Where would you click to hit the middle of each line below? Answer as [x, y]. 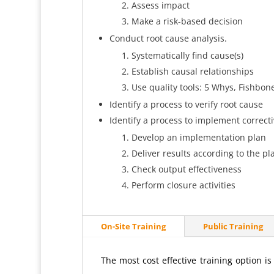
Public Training [233, 227]
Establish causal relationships [192, 71]
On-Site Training [133, 227]
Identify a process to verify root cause [186, 104]
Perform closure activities [183, 185]
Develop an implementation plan [198, 137]
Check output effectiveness [186, 169]
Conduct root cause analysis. [168, 38]
